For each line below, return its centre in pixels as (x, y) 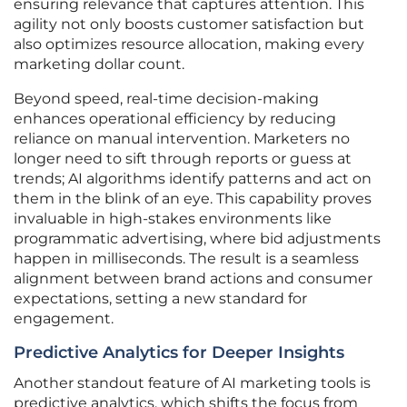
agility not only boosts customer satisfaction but (189, 25)
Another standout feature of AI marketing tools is (192, 383)
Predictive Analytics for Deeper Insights (179, 353)
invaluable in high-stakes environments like (173, 219)
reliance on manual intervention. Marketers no (182, 139)
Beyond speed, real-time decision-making (166, 99)
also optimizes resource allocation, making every (189, 45)
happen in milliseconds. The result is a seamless (186, 259)
